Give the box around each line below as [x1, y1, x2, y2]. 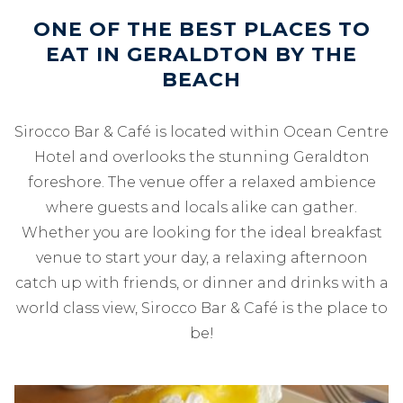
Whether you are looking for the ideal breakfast [21, 224, 382, 241]
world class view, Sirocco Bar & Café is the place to [15, 300, 388, 317]
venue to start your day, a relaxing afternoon [35, 249, 368, 266]
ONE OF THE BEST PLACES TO [32, 17, 371, 41]
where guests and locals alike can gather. [46, 199, 357, 216]
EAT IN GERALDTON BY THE [46, 42, 357, 67]
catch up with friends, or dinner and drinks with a [14, 274, 389, 291]
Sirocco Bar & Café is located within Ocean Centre [14, 123, 389, 140]
